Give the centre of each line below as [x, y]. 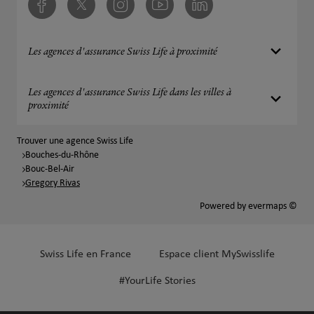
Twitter [83, 10]
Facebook [49, 10]
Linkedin [203, 10]
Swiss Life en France [85, 254]
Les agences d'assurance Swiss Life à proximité [123, 53]
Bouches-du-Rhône [62, 155]
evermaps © [273, 206]
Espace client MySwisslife [217, 254]
